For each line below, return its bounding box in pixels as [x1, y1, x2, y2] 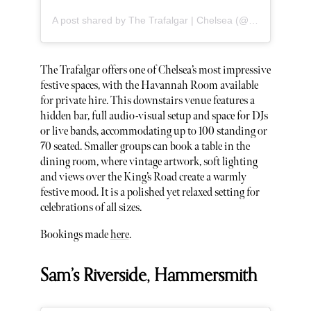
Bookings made [40, 228, 110, 242]
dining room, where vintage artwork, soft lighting [40, 155, 258, 169]
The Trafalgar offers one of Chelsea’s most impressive [40, 63, 271, 77]
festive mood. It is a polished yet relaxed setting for [40, 185, 260, 199]
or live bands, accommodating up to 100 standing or [40, 124, 267, 138]
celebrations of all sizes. [40, 201, 142, 215]
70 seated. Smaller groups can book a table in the [40, 140, 250, 153]
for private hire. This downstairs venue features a [40, 94, 255, 108]
